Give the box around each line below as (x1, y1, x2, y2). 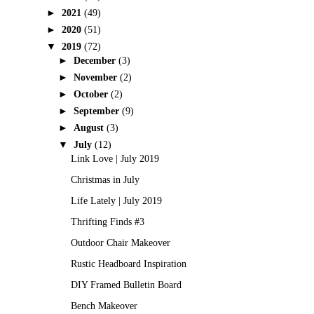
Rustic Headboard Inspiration (70, 258, 186, 269)
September (73, 106, 122, 116)
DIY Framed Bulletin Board (70, 279, 182, 290)
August (73, 123, 107, 133)
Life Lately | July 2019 (70, 195, 162, 206)
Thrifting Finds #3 (70, 216, 144, 227)
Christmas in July (70, 174, 139, 185)
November (73, 72, 120, 83)
